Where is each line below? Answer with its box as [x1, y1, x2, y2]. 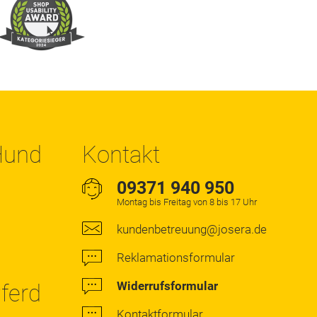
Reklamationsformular [117, 250, 235, 265]
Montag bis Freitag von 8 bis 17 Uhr [117, 196, 257, 207]
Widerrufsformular [117, 278, 218, 293]
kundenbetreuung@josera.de [117, 221, 267, 236]
